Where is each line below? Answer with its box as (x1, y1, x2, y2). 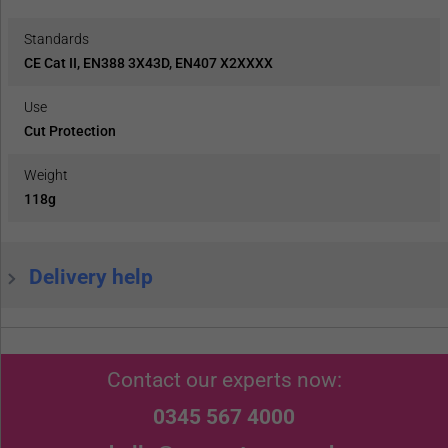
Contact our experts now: (106, 368, 342, 393)
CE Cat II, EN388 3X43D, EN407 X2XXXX (24, 55, 273, 72)
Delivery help (29, 265, 153, 290)
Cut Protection (24, 123, 116, 140)
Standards (24, 31, 89, 48)
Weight (24, 167, 68, 184)
